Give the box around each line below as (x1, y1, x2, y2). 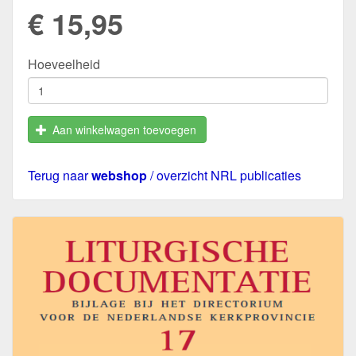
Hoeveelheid (28, 55, 100, 73)
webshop (91, 166, 147, 184)
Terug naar (28, 166, 91, 184)
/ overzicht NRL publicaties (147, 166, 301, 184)
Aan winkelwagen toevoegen (52, 122, 196, 137)
